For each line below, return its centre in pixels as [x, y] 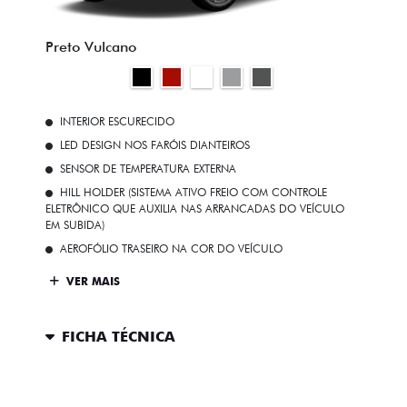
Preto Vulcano [91, 47]
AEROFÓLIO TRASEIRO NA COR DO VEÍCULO [171, 249]
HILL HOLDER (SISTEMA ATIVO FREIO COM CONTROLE [194, 193]
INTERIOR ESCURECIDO [117, 122]
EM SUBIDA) [75, 225]
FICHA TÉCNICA [119, 336]
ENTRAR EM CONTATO [146, 387]
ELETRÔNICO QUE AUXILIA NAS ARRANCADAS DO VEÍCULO [195, 209]
